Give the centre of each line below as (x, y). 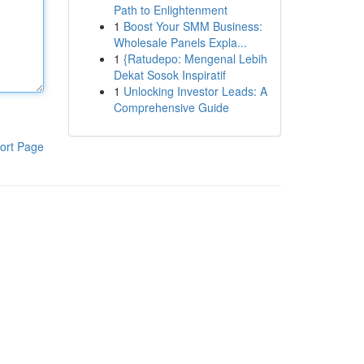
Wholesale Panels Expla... (180, 42)
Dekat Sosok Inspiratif (169, 75)
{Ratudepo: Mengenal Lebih (195, 58)
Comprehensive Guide (171, 107)
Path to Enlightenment (170, 10)
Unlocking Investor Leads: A (195, 91)
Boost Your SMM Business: (193, 26)
